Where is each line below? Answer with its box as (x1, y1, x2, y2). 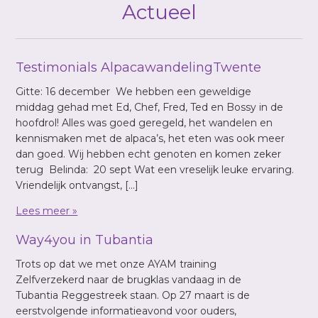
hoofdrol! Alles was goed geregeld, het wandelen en (16, 116, 273, 130)
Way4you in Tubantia (16, 232, 154, 248)
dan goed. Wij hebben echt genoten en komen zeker (16, 148, 282, 161)
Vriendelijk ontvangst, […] (16, 179, 139, 192)
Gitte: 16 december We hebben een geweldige (16, 85, 252, 99)
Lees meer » (16, 204, 78, 218)
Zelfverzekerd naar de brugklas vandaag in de (16, 273, 242, 287)
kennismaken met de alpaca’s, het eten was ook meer (16, 132, 285, 146)
